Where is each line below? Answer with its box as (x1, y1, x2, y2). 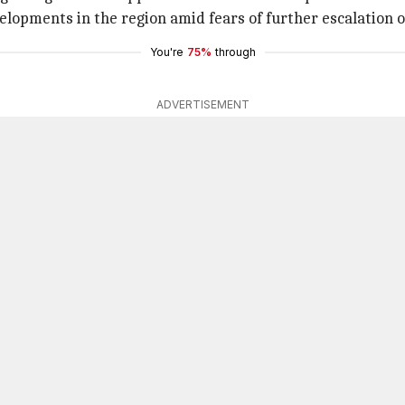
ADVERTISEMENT (155, 98, 250, 111)
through (214, 45, 256, 59)
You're (149, 45, 184, 59)
